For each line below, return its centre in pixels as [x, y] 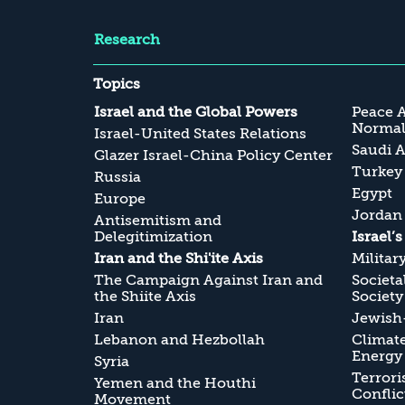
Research [127, 39]
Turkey [377, 171]
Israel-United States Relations [200, 133]
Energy [377, 356]
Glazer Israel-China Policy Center [213, 155]
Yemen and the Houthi [175, 383]
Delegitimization [153, 236]
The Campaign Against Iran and [208, 280]
